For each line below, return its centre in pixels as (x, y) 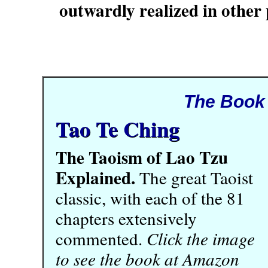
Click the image (201, 238)
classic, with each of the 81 (150, 198)
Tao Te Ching (118, 129)
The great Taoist (194, 177)
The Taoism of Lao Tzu (142, 157)
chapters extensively (126, 218)
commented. (101, 238)
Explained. (95, 177)
